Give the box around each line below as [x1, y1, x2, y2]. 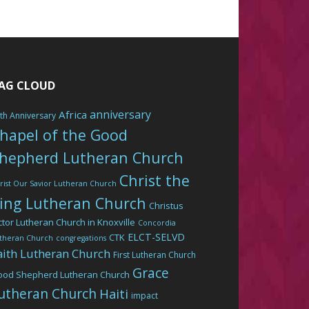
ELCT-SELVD [128, 230, 186, 244]
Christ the [119, 170, 190, 191]
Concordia [138, 218, 177, 228]
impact [131, 290, 159, 302]
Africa [59, 108, 88, 122]
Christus [149, 199, 184, 212]
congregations [56, 233, 107, 243]
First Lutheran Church [113, 249, 197, 261]
